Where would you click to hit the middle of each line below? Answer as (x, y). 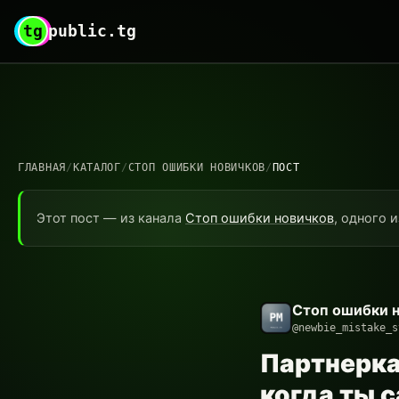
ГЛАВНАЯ (42, 167)
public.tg (92, 31)
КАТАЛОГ (97, 167)
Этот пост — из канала (111, 218)
